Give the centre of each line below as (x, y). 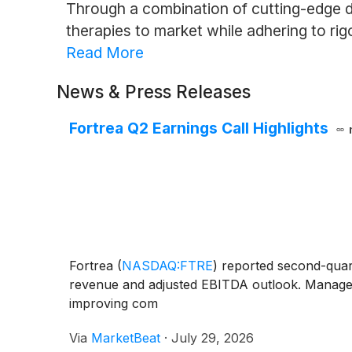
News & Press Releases (154, 92)
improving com (114, 304)
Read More (104, 53)
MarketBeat (126, 338)
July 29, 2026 (213, 338)
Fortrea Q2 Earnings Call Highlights (199, 128)
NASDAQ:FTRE (167, 266)
